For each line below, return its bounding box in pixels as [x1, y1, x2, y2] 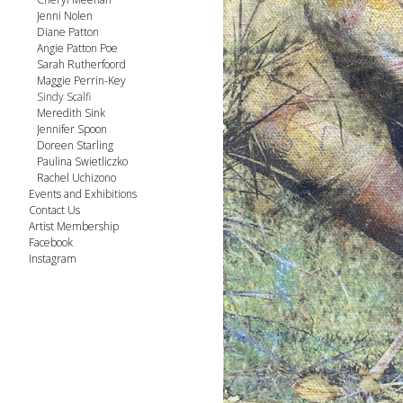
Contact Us [29, 202, 80, 218]
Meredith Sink [37, 105, 105, 121]
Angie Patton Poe [37, 40, 118, 56]
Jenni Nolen [37, 8, 93, 23]
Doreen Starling [37, 138, 113, 153]
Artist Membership [29, 219, 119, 234]
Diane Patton [37, 24, 99, 40]
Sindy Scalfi [37, 89, 91, 104]
